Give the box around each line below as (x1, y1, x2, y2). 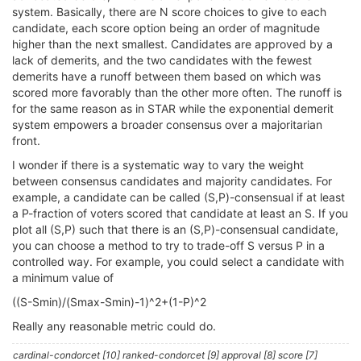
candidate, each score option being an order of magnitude (12, 21, 320, 35)
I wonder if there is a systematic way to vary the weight (12, 158, 304, 172)
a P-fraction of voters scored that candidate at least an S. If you (12, 206, 348, 220)
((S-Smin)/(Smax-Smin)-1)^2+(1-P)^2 (12, 295, 206, 309)
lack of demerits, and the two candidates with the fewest (12, 53, 312, 67)
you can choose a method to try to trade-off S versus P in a (12, 239, 325, 252)
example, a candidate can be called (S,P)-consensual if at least (12, 190, 345, 204)
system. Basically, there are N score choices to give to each (12, 5, 326, 19)
